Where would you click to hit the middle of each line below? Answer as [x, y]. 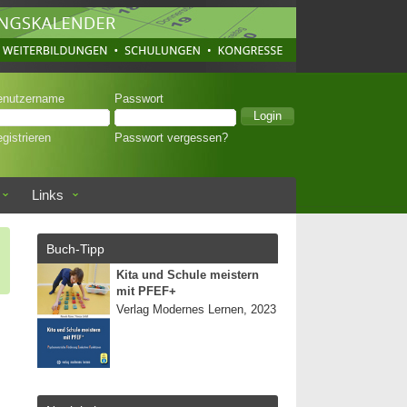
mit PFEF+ [146, 292]
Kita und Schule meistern [188, 275]
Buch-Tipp [75, 249]
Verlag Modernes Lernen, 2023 [196, 310]
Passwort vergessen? [171, 138]
